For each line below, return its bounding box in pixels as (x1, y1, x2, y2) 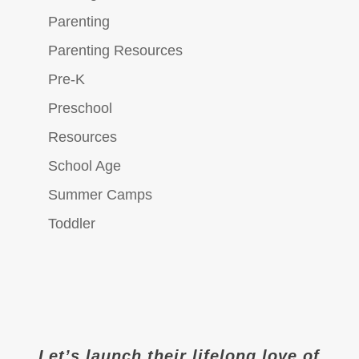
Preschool (47, 100, 112, 117)
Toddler (47, 216, 95, 232)
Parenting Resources (47, 42, 183, 59)
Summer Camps (47, 187, 152, 204)
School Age (47, 158, 121, 175)
